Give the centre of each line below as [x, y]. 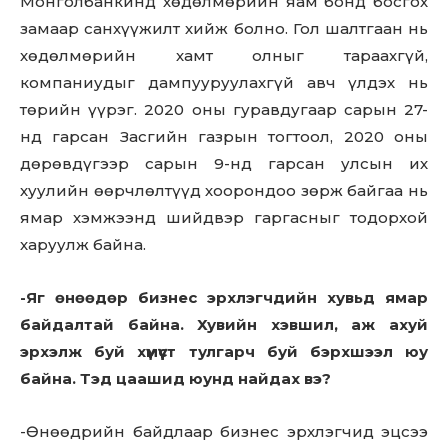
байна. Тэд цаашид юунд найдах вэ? [175, 378]
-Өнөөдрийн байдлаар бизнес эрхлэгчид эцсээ [224, 431]
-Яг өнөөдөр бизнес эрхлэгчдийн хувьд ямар [224, 297]
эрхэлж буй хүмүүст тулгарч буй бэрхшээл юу [224, 351]
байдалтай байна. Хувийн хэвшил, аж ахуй [224, 324]
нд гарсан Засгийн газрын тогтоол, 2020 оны [224, 136]
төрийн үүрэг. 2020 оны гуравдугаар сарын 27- [224, 109]
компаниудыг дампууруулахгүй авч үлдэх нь [224, 82]
